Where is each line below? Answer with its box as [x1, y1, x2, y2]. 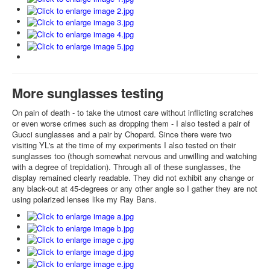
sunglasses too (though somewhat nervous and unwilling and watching [12, 149, 257, 162]
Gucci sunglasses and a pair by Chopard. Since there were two [12, 128, 231, 140]
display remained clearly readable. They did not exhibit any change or [12, 171, 254, 183]
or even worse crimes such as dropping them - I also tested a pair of [12, 117, 250, 129]
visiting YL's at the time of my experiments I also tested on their [12, 139, 236, 151]
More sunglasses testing [12, 83, 163, 102]
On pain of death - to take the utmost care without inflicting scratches [12, 106, 254, 118]
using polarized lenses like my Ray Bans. [12, 193, 159, 205]
